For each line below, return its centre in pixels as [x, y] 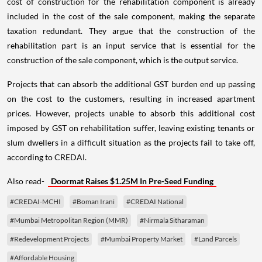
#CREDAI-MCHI [35, 201]
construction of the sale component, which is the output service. [123, 60]
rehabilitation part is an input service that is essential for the [131, 45]
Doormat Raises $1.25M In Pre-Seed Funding [132, 181]
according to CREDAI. [47, 157]
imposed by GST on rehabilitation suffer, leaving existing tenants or [131, 128]
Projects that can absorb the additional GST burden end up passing [131, 84]
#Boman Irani [94, 201]
